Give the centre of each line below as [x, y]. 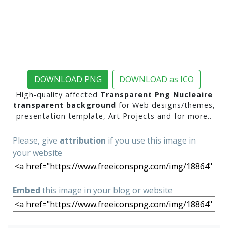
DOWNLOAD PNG [68, 80]
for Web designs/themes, [165, 105]
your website [37, 153]
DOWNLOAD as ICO [156, 80]
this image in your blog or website [106, 191]
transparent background [64, 105]
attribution [83, 141]
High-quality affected [58, 95]
